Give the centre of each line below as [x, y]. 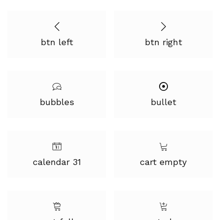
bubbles [57, 102]
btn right [163, 42]
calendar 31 [57, 162]
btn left [57, 42]
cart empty [163, 162]
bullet [163, 102]
